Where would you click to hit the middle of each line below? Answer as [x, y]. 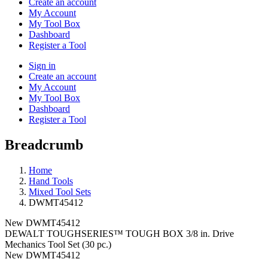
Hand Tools [51, 181]
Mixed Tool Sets [60, 191]
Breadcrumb [44, 144]
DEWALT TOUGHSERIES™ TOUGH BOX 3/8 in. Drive [119, 233]
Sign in [42, 65]
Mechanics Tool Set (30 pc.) [58, 244]
